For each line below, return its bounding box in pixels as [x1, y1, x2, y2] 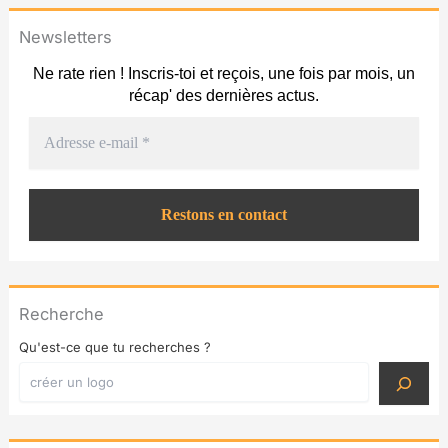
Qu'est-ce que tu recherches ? [18, 339, 211, 356]
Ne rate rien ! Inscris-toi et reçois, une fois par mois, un [33, 64, 415, 82]
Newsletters [18, 26, 112, 47]
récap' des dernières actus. [129, 86, 319, 104]
